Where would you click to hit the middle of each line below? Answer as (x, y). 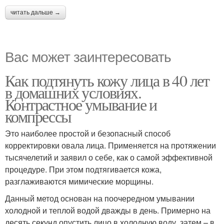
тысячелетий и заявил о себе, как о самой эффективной (109, 157)
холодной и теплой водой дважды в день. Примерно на (108, 210)
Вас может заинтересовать (88, 56)
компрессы (38, 116)
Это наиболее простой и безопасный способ (88, 133)
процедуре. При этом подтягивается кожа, (83, 169)
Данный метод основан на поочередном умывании (100, 198)
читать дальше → (35, 12)
